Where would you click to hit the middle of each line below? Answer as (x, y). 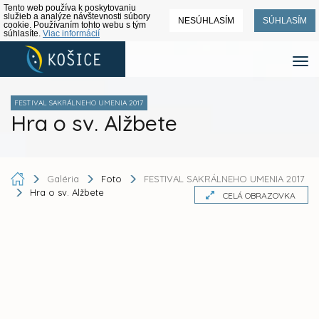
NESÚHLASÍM (206, 21)
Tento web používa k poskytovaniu (70, 8)
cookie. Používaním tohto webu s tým (75, 25)
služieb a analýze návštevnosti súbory (77, 16)
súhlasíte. (23, 33)
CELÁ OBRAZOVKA (259, 195)
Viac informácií (71, 33)
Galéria (64, 178)
